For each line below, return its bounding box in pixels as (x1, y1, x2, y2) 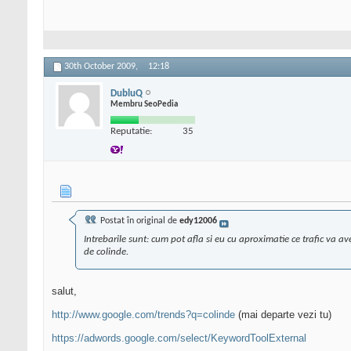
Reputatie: (110, 125, 152, 136)
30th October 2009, (64, 62, 140, 72)
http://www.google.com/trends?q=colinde (52, 309, 235, 321)
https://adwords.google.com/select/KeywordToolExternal (52, 332, 306, 345)
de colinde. (84, 247, 128, 258)
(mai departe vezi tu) (235, 309, 331, 321)
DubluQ (110, 88, 143, 99)
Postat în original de (98, 216, 179, 226)
